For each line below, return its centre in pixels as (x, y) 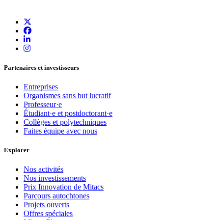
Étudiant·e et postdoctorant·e (68, 113)
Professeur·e (43, 104)
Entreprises (41, 86)
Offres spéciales (48, 214)
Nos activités (43, 169)
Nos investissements (55, 178)
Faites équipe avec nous (60, 131)
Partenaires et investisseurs (41, 67)
